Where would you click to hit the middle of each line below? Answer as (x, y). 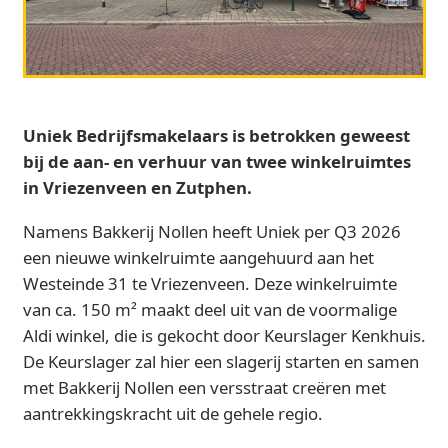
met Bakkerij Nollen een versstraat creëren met (204, 387)
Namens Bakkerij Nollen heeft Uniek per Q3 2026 (211, 231)
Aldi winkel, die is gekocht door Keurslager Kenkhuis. (224, 335)
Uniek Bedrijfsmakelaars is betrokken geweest (216, 135)
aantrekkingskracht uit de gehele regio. (172, 413)
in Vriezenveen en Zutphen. (139, 187)
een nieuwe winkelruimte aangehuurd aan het (198, 257)
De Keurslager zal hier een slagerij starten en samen (220, 361)
